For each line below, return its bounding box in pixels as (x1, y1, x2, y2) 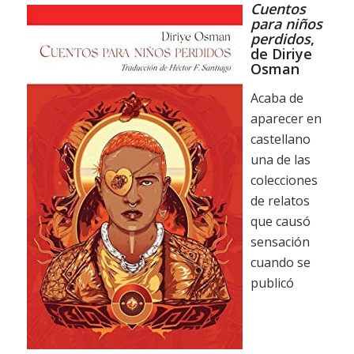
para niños (250, 14, 322, 34)
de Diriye (250, 44, 312, 64)
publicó (250, 273, 294, 292)
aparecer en (250, 109, 322, 127)
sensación (250, 232, 310, 250)
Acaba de (250, 88, 303, 107)
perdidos (250, 29, 311, 49)
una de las (250, 150, 311, 168)
